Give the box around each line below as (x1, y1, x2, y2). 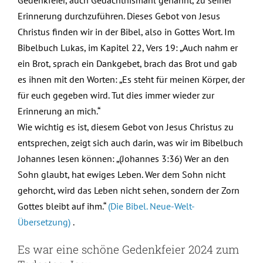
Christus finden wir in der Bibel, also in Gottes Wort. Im (18, 25, 235, 38)
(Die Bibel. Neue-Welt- (108, 200, 195, 212)
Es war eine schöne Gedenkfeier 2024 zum (18, 241, 239, 257)
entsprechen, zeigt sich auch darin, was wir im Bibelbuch (18, 136, 243, 149)
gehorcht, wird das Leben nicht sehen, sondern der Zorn (18, 184, 240, 196)
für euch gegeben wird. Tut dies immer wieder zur (18, 89, 214, 101)
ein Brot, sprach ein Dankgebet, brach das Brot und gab (18, 57, 237, 69)
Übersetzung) (18, 215, 73, 228)
